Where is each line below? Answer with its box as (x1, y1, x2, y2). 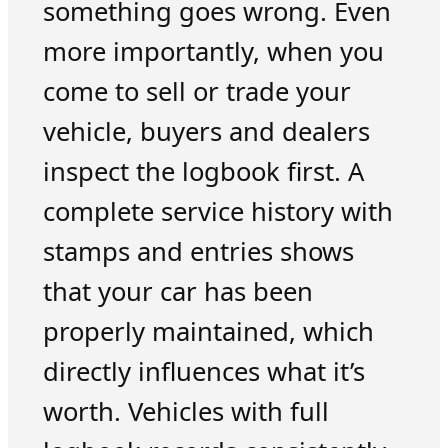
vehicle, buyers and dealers (42, 113, 370, 149)
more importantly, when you (42, 33, 384, 69)
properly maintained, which (42, 313, 374, 349)
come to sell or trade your (42, 73, 351, 109)
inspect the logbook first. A (42, 153, 364, 189)
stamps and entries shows (42, 233, 354, 269)
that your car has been (42, 273, 313, 309)
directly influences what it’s (42, 353, 365, 389)
